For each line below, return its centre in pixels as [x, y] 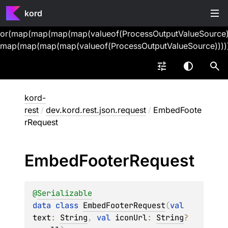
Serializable [65, 193]
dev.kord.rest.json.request [96, 110]
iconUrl [131, 218]
